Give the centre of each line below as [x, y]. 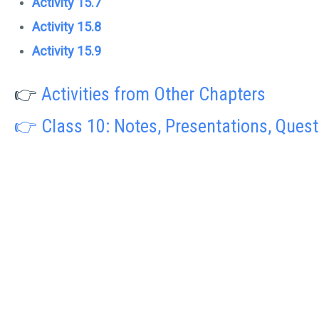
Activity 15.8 [67, 27]
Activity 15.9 [67, 51]
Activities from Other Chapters [153, 94]
